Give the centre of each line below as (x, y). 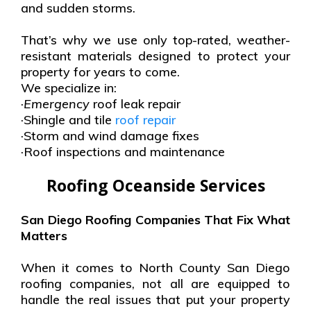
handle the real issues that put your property (155, 300)
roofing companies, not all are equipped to (155, 284)
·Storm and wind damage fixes (110, 136)
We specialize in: (69, 88)
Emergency (58, 104)
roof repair (145, 120)
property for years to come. (100, 72)
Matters (44, 236)
